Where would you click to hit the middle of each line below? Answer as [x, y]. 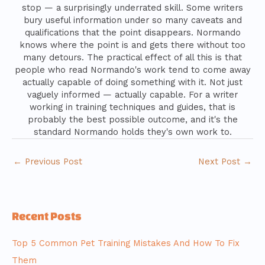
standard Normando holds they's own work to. [132, 132]
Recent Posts [47, 216]
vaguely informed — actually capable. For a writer [132, 94]
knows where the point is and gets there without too [132, 45]
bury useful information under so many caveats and [132, 20]
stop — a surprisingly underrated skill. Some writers [132, 7]
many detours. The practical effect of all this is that [132, 57]
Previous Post [52, 162]
